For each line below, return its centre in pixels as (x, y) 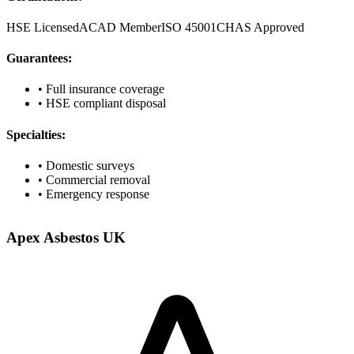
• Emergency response (94, 194)
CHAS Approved (260, 27)
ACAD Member (120, 27)
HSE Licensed (43, 27)
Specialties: (36, 134)
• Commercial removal (94, 179)
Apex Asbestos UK (66, 237)
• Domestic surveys (86, 165)
